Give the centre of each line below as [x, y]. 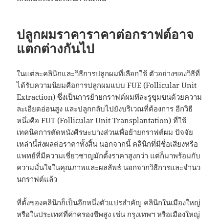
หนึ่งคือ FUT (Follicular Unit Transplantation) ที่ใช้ [102, 120]
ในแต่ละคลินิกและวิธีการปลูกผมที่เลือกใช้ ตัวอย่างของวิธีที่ [109, 74]
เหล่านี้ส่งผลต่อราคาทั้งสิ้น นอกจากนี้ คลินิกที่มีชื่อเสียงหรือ [108, 144]
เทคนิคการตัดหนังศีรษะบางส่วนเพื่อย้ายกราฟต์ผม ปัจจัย [105, 132]
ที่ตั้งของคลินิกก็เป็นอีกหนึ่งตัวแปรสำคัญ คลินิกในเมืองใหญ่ [109, 203]
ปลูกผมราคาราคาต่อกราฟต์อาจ [105, 34]
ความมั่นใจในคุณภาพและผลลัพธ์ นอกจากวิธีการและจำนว [109, 167]
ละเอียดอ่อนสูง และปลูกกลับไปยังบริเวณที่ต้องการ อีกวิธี [105, 109]
